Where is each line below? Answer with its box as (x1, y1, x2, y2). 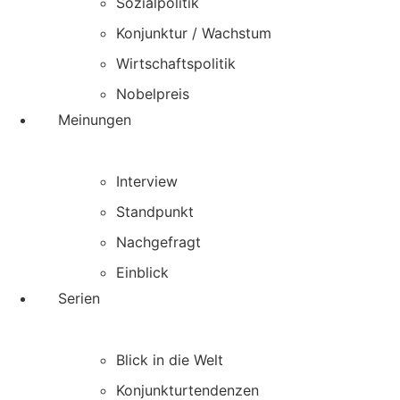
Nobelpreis (116, 85, 189, 104)
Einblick (116, 263, 169, 282)
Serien (58, 289, 100, 308)
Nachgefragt (116, 233, 201, 252)
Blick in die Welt (116, 351, 223, 370)
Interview (116, 172, 178, 191)
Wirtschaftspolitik (116, 54, 236, 73)
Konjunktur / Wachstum (116, 24, 271, 43)
